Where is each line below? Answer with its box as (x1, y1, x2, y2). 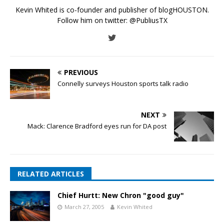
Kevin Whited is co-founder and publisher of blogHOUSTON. (15, 4, 209, 14)
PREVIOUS (64, 67, 98, 77)
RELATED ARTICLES (17, 168, 84, 178)
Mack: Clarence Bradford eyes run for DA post (27, 121, 166, 130)
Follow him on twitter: (56, 15, 129, 25)
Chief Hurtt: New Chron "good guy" (57, 190, 184, 200)
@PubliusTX (129, 15, 167, 25)
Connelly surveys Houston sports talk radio (57, 78, 188, 88)
